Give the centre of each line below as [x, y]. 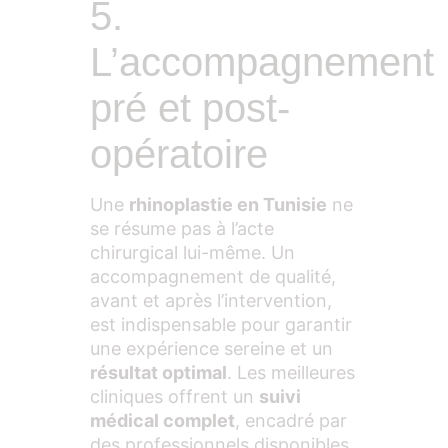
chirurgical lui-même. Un [192, 253]
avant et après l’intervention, [211, 301]
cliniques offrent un [174, 397]
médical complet [162, 421]
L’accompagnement [262, 62]
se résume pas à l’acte [182, 229]
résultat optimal [158, 373]
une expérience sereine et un [211, 349]
